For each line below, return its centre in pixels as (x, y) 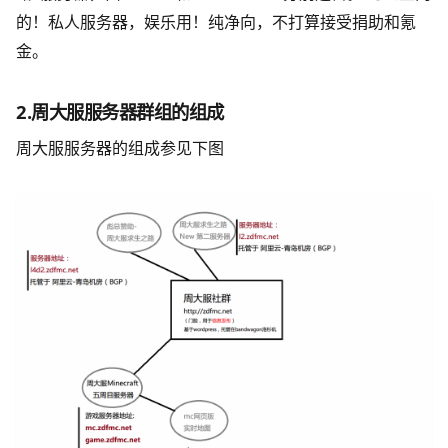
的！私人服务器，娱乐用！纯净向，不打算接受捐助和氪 (216, 21)
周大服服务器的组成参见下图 (120, 148)
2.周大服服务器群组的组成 (120, 111)
